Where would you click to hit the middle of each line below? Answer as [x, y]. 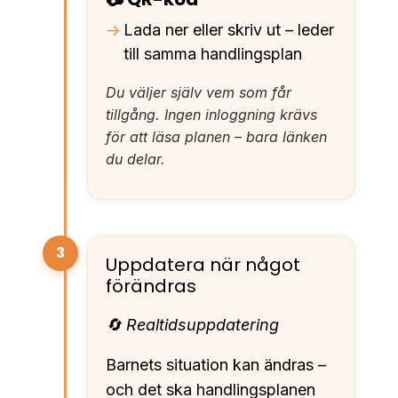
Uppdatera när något [203, 264]
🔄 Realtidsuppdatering [192, 324]
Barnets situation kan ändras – [216, 364]
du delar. [135, 159]
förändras [151, 286]
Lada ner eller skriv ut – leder [229, 29]
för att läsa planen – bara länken [216, 136]
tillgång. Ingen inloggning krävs [211, 114]
